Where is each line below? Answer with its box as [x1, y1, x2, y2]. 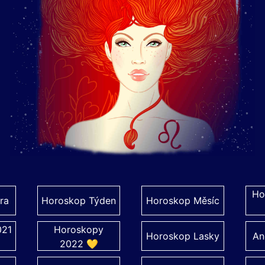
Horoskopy [54, 224, 104, 235]
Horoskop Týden [41, 195, 116, 206]
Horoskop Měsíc [146, 195, 219, 206]
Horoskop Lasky [146, 230, 219, 242]
